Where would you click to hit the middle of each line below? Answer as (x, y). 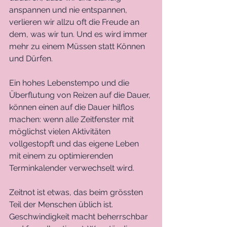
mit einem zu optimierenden (62, 156)
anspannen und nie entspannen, (69, 10)
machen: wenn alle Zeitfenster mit (72, 120)
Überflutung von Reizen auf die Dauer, (81, 95)
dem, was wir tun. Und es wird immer (79, 34)
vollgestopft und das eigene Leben (75, 144)
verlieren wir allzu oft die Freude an (75, 22)
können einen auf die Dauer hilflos (73, 107)
